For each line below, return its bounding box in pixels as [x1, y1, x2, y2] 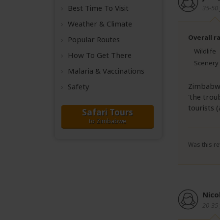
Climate [107, 19, 132, 28]
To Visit [104, 3, 129, 13]
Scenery [194, 58, 219, 67]
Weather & [68, 19, 107, 28]
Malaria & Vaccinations [68, 66, 144, 76]
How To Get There [68, 50, 132, 60]
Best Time [68, 3, 104, 13]
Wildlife [194, 46, 216, 55]
